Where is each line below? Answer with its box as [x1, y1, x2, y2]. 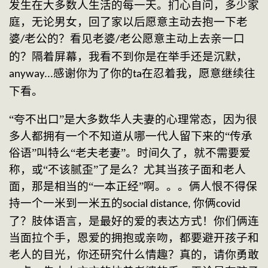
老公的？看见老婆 [25, 32, 115, 45]
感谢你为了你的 [53, 66, 133, 80]
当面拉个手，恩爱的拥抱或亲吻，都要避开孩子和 [9, 231, 259, 244]
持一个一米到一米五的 [9, 196, 123, 209]
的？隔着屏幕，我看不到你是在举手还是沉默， [9, 50, 248, 63]
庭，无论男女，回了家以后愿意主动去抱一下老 [9, 15, 248, 28]
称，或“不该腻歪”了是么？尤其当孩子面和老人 [9, 163, 246, 176]
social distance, [123, 198, 193, 210]
